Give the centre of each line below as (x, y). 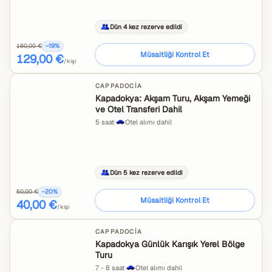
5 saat (105, 122)
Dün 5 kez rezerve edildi (146, 172)
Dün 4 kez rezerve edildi (146, 26)
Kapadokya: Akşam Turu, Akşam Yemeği (173, 98)
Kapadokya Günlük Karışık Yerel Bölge (170, 244)
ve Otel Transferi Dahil (139, 109)
